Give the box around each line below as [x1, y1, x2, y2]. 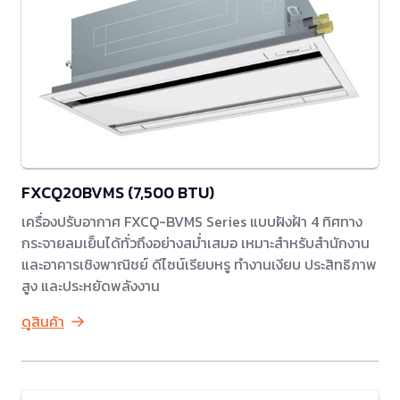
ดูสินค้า [21, 311, 64, 333]
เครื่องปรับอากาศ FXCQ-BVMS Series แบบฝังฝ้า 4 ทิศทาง [21, 211, 362, 233]
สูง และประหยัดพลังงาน [21, 275, 160, 297]
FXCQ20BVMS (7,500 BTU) [21, 180, 214, 205]
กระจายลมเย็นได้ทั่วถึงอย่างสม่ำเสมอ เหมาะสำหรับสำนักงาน [21, 232, 370, 254]
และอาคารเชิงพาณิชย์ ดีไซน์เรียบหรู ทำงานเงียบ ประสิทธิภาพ [21, 254, 377, 276]
